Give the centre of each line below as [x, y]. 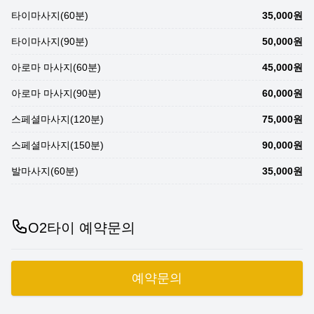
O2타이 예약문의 [82, 228]
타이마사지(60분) [50, 15]
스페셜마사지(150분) [57, 145]
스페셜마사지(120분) [57, 119]
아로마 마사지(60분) [56, 67]
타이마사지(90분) [50, 41]
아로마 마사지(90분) [56, 93]
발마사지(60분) [45, 171]
